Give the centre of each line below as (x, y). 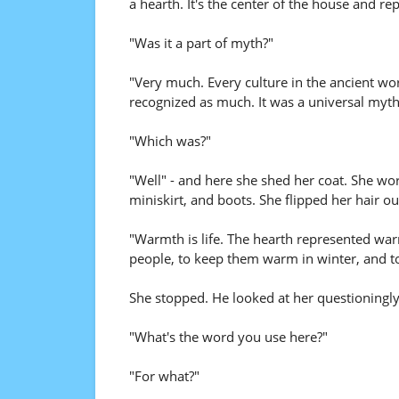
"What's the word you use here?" (228, 337)
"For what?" (164, 376)
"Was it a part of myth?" (201, 43)
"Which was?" (170, 141)
